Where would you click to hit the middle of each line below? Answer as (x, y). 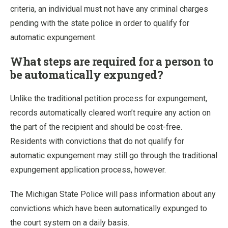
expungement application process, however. (88, 169)
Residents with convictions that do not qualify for (97, 141)
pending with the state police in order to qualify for (100, 23)
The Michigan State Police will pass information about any (113, 194)
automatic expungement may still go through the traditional (114, 155)
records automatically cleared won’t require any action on (110, 112)
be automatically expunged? (87, 74)
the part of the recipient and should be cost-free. (96, 127)
